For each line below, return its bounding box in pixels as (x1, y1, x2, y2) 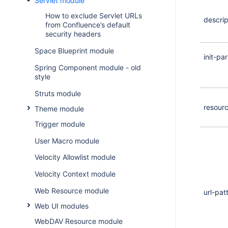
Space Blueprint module (34, 46, 114, 55)
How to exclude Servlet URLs (45, 11, 142, 20)
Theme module (34, 104, 84, 113)
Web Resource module (34, 186, 109, 195)
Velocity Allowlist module (34, 153, 116, 162)
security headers (45, 30, 101, 39)
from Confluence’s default (45, 20, 130, 30)
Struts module (34, 89, 81, 98)
